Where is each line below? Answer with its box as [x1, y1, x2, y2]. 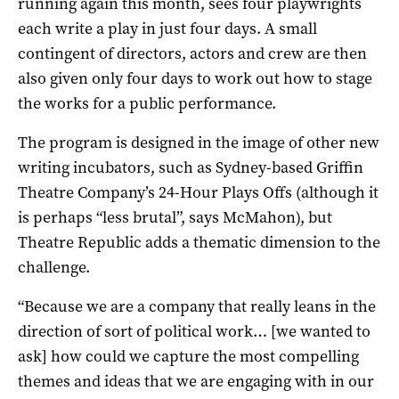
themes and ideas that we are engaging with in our [18, 370, 374, 392]
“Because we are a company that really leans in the [18, 295, 376, 317]
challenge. [18, 256, 90, 278]
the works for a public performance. [18, 92, 276, 114]
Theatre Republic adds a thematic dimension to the [18, 231, 380, 253]
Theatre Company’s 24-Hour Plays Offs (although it [18, 181, 379, 203]
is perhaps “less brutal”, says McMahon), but [18, 206, 332, 228]
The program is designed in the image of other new [18, 131, 379, 153]
